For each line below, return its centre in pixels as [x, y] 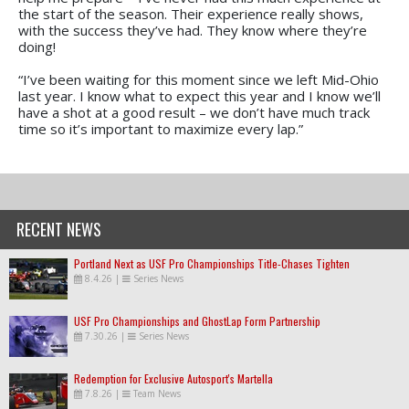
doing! [37, 46]
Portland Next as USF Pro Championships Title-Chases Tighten [212, 263]
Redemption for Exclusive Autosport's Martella [173, 378]
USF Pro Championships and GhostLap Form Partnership [197, 320]
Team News [157, 393]
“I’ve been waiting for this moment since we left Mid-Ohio [199, 79]
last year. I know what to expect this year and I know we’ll [199, 95]
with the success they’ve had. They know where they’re [193, 30]
